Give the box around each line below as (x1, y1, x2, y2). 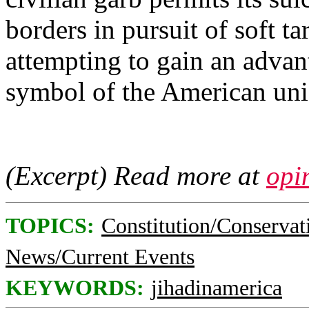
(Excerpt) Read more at (6, 161, 266, 190)
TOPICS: (6, 214, 94, 238)
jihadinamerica (151, 276, 282, 300)
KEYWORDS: (6, 276, 144, 300)
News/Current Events (6, 245, 195, 269)
